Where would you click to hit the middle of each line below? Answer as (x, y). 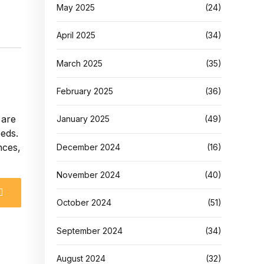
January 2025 (83, 119)
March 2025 (80, 63)
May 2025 (76, 7)
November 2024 (88, 175)
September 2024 (90, 230)
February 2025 (85, 91)
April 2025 (76, 35)
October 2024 (84, 203)
